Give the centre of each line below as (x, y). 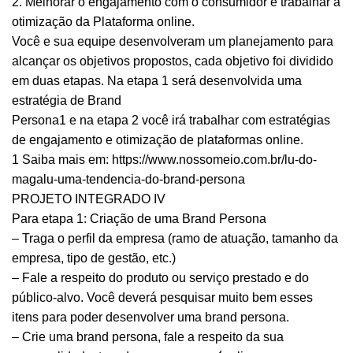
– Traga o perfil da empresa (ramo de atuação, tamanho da (175, 239)
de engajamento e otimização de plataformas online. (158, 140)
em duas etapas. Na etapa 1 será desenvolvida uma (157, 81)
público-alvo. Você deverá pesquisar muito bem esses (162, 298)
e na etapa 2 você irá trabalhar (156, 121)
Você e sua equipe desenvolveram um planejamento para (173, 42)
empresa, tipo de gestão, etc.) (94, 258)
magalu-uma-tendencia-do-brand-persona (128, 180)
